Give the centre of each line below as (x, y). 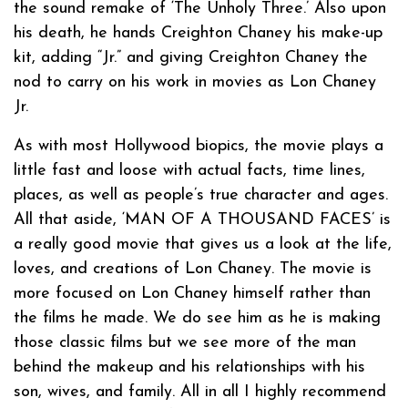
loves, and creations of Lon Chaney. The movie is (193, 269)
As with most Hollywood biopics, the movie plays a (199, 146)
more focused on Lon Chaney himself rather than (192, 293)
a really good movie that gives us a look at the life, (203, 244)
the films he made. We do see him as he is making (197, 318)
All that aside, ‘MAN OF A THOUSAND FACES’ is (202, 219)
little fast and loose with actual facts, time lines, (189, 170)
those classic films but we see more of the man (185, 342)
